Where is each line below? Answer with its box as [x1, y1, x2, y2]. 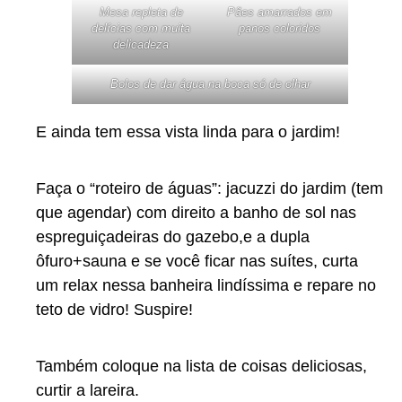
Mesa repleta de [99, 4, 183, 19]
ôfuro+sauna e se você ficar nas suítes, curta [36, 251, 358, 270]
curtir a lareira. [36, 380, 139, 399]
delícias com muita [92, 21, 190, 35]
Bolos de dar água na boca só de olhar [109, 76, 310, 91]
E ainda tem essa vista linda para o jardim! [36, 122, 340, 141]
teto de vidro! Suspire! [36, 300, 193, 319]
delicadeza [113, 37, 169, 51]
